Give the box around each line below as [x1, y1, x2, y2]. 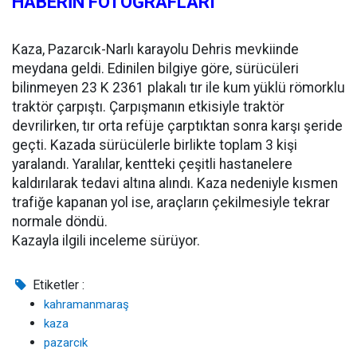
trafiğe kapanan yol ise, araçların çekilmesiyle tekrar [12, 194, 330, 210]
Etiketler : [29, 277, 85, 292]
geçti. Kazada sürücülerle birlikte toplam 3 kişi [12, 137, 297, 153]
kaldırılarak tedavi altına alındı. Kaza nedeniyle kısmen [12, 175, 338, 191]
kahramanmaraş [44, 297, 129, 312]
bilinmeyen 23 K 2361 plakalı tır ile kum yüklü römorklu [12, 80, 345, 96]
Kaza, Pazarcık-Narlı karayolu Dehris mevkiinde [12, 41, 299, 57]
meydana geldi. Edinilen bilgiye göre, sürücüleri [12, 61, 299, 76]
